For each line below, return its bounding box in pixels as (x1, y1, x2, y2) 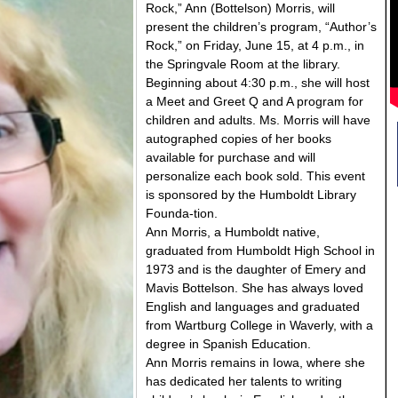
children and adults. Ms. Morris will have (146, 113, 370, 127)
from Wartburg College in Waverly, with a (146, 318, 373, 332)
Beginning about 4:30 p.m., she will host (146, 76, 370, 90)
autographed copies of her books (146, 131, 331, 146)
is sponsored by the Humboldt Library (146, 187, 356, 202)
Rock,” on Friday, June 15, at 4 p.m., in (146, 38, 364, 52)
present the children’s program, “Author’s (146, 20, 377, 34)
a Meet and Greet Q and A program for (146, 94, 363, 108)
